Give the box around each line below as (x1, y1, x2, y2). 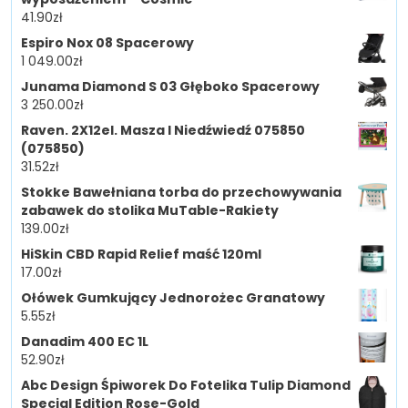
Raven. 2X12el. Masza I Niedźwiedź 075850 (21, 121, 305, 140)
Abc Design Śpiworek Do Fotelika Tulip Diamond (21, 376, 351, 395)
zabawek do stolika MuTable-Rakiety (21, 201, 279, 220)
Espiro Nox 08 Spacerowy (21, 34, 194, 53)
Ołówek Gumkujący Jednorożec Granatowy (21, 289, 325, 308)
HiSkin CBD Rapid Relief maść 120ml (21, 245, 261, 264)
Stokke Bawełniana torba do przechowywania (21, 183, 342, 202)
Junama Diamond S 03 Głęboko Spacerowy (21, 77, 320, 97)
